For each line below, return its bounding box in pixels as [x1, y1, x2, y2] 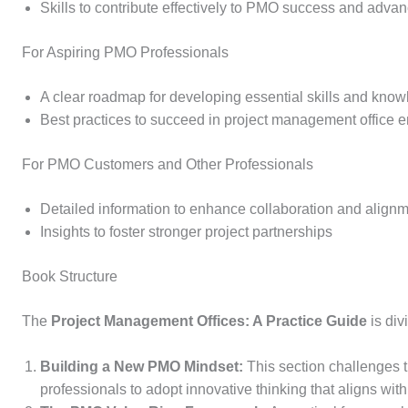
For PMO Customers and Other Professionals [22, 156, 313, 172]
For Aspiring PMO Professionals [22, 44, 229, 60]
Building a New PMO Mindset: [40, 359, 243, 375]
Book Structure [22, 268, 117, 284]
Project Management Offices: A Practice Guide [51, 312, 371, 329]
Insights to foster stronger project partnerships [40, 223, 332, 240]
